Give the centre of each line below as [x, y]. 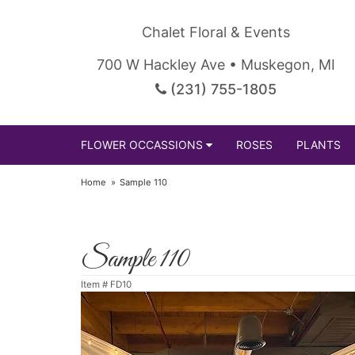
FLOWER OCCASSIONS [142, 145]
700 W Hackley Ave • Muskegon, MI [216, 65]
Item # [95, 284]
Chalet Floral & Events [216, 32]
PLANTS [319, 145]
